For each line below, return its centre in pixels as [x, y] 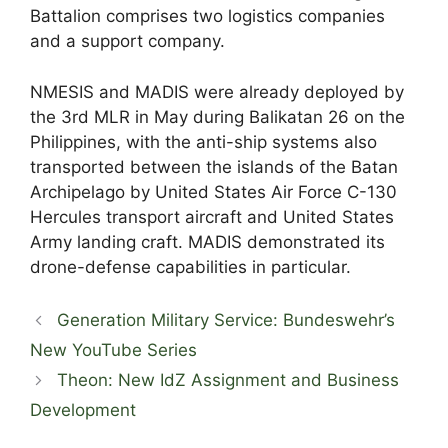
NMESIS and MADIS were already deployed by [217, 91]
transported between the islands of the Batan [214, 166]
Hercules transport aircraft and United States [212, 216]
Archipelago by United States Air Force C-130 [213, 191]
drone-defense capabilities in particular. [190, 266]
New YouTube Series [113, 350]
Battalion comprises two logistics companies [207, 16]
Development [83, 410]
